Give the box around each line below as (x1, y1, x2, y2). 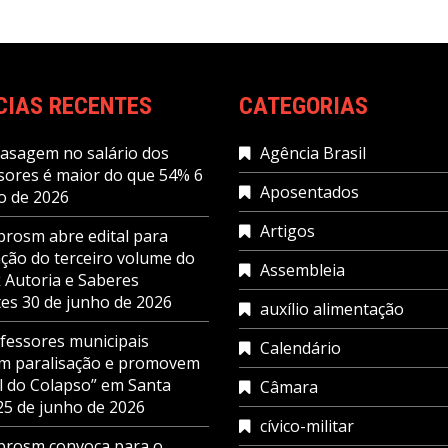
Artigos (260, 220, 315, 243)
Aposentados (260, 181, 359, 204)
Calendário (260, 337, 341, 360)
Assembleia (260, 259, 345, 282)
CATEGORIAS (239, 92, 368, 121)
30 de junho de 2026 (21, 291, 172, 314)
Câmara (260, 376, 318, 399)
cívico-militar (260, 415, 354, 438)
